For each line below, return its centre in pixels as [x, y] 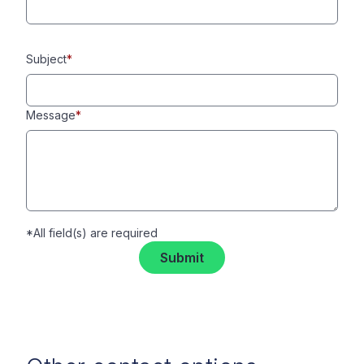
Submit [182, 258]
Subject [46, 59]
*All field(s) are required [92, 233]
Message [51, 115]
